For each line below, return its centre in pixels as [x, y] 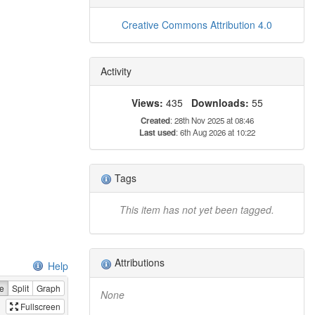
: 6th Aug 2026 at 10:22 [215, 132]
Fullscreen [40, 306]
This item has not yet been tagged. [197, 210]
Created [155, 120]
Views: [147, 102]
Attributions [138, 263]
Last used [157, 132]
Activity [116, 71]
